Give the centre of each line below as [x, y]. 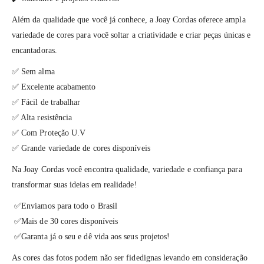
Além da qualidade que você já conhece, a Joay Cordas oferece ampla [129, 20]
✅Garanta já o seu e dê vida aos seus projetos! [91, 237]
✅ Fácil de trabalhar [46, 103]
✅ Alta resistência [42, 118]
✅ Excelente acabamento [54, 87]
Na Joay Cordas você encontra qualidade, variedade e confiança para [127, 170]
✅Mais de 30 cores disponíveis [65, 222]
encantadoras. [34, 51]
